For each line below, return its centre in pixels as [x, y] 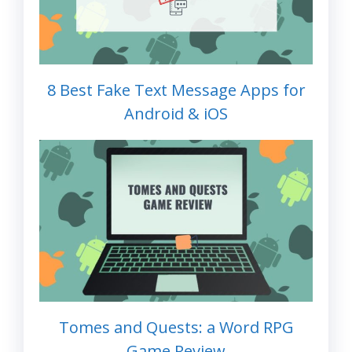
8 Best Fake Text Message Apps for [176, 90]
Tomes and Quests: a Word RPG [176, 328]
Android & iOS [176, 113]
